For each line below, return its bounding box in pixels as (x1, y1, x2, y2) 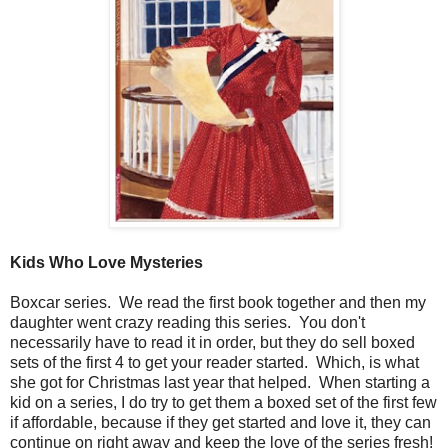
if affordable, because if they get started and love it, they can (10, 413, 431, 431)
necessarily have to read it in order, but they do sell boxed (10, 333, 415, 351)
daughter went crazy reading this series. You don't (10, 313, 365, 331)
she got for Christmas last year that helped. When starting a (10, 373, 430, 391)
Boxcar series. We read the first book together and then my (10, 293, 426, 311)
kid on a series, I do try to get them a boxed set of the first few (10, 393, 437, 411)
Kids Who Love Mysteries (10, 253, 203, 271)
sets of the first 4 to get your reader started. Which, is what (10, 353, 419, 371)
